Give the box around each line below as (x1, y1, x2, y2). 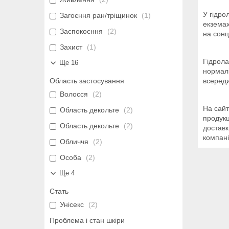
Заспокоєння (60, 27, 103, 36)
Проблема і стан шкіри (50, 216, 125, 225)
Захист (60, 43, 82, 52)
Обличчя (60, 138, 88, 146)
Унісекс (60, 200, 84, 209)
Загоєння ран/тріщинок (60, 11, 137, 20)
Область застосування (50, 77, 124, 85)
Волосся (60, 90, 88, 99)
